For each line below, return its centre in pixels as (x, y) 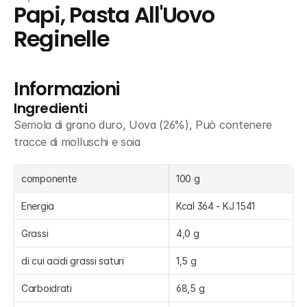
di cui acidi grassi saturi (73, 261)
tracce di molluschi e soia (77, 142)
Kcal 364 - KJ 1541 (216, 206)
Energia (38, 206)
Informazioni (66, 89)
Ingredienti (51, 108)
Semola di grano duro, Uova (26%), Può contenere (143, 125)
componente (49, 179)
